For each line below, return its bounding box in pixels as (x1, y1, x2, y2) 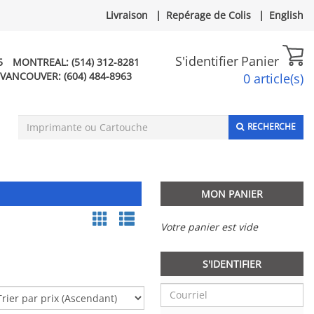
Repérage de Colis (166, 8, 251, 22)
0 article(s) (243, 70, 303, 88)
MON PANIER (201, 186, 263, 200)
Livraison (106, 8, 148, 22)
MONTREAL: (13, 55, 71, 69)
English (269, 8, 303, 22)
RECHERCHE (247, 120, 296, 132)
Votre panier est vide (161, 219, 258, 233)
